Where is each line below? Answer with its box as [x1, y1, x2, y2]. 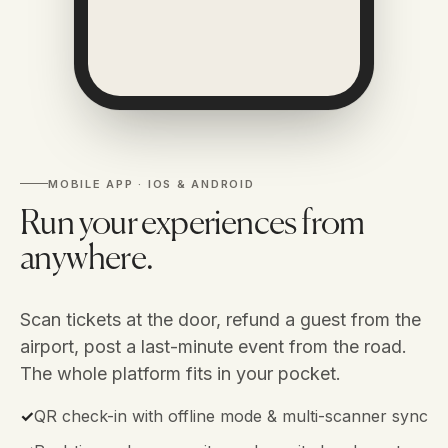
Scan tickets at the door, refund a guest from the [20, 308, 421, 330]
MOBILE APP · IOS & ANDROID [48, 176, 255, 191]
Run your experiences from [20, 207, 365, 242]
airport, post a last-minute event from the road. [20, 335, 407, 357]
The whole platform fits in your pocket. [20, 362, 341, 384]
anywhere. [20, 242, 154, 277]
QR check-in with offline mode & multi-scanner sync [34, 405, 428, 426]
